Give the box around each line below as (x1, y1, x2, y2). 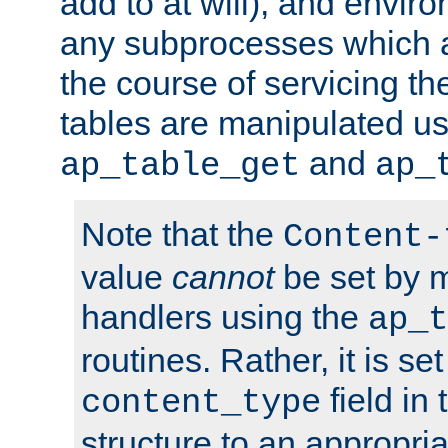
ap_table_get (60, 146, 300, 185)
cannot (172, 257, 274, 296)
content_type (81, 383, 321, 422)
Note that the (81, 214, 283, 253)
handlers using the (81, 297, 368, 336)
